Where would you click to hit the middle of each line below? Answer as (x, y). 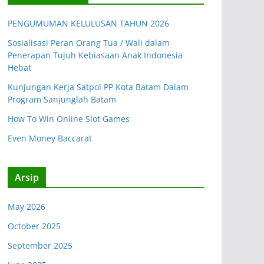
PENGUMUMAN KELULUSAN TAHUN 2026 (88, 23)
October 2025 (34, 226)
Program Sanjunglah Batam (62, 99)
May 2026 (27, 207)
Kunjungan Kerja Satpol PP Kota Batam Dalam (98, 87)
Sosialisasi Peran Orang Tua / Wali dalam (89, 43)
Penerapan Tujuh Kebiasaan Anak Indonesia (95, 55)
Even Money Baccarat (50, 138)
